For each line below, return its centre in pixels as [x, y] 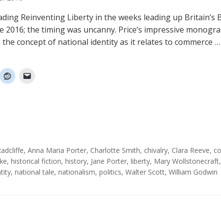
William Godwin [193, 172]
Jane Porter [109, 161]
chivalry [156, 150]
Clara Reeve [191, 150]
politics [110, 172]
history [76, 161]
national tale [35, 172]
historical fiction [36, 161]
